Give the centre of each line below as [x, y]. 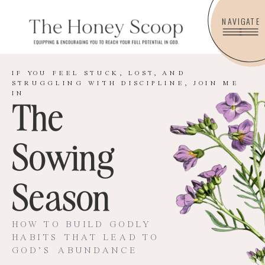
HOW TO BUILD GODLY [82, 225]
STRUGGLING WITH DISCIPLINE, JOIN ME [125, 83]
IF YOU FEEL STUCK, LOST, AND [99, 74]
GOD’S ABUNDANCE [75, 251]
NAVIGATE [241, 21]
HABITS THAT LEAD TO [85, 238]
